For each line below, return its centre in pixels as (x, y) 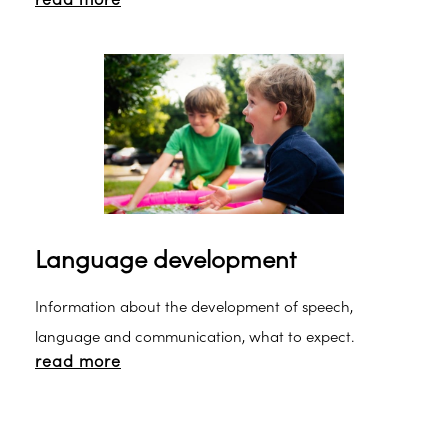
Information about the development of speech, (194, 307)
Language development (165, 260)
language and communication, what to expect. (194, 337)
